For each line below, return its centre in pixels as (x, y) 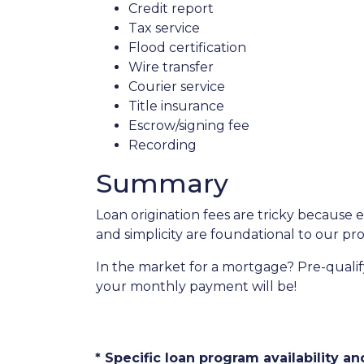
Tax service (164, 28)
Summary (162, 183)
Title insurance (176, 106)
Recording (162, 145)
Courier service (177, 87)
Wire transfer (171, 67)
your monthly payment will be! (196, 286)
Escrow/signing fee (189, 126)
